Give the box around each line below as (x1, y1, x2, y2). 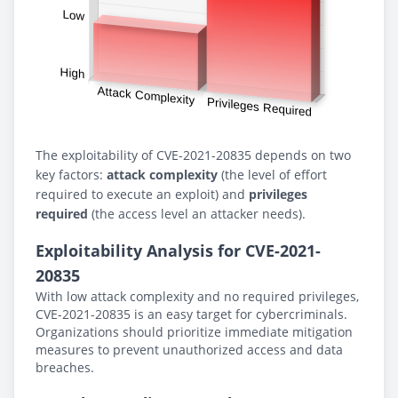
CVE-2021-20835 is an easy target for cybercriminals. (36, 306, 347, 322)
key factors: (36, 166, 107, 183)
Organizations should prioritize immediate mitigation (36, 323, 353, 340)
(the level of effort (218, 166, 327, 183)
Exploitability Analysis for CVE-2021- (36, 240, 321, 261)
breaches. (36, 359, 94, 376)
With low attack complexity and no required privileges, (36, 288, 359, 305)
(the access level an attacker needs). (88, 205, 306, 222)
